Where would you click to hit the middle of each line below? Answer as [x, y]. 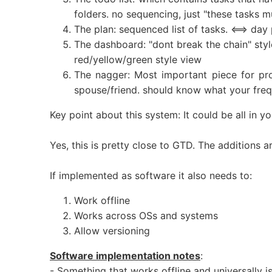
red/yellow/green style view [138, 60]
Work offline [102, 201]
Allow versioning [112, 231]
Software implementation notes [125, 256]
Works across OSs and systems [146, 216]
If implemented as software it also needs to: [151, 176]
